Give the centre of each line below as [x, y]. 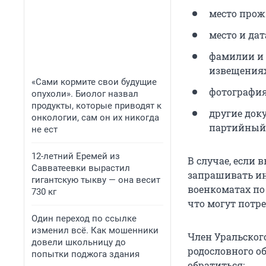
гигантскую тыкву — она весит [96, 180]
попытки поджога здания [85, 254]
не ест [45, 129]
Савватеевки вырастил [81, 168]
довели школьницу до [79, 242]
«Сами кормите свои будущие [94, 82]
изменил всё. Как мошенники [95, 230]
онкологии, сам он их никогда [95, 118]
